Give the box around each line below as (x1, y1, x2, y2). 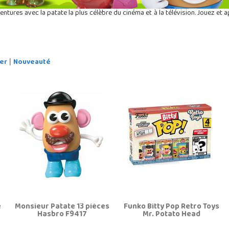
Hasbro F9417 (37, 207, 87, 222)
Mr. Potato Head (142, 207, 200, 222)
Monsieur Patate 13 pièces (14, 199, 109, 215)
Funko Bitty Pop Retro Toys (123, 199, 219, 215)
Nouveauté (13, 55, 51, 70)
